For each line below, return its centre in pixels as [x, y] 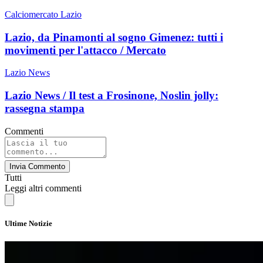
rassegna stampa [45, 108]
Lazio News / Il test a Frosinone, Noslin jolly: [112, 95]
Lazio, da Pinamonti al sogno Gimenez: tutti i [114, 37]
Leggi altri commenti [43, 188]
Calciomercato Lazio [43, 14]
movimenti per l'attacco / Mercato [85, 50]
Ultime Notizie [28, 223]
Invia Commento [37, 166]
